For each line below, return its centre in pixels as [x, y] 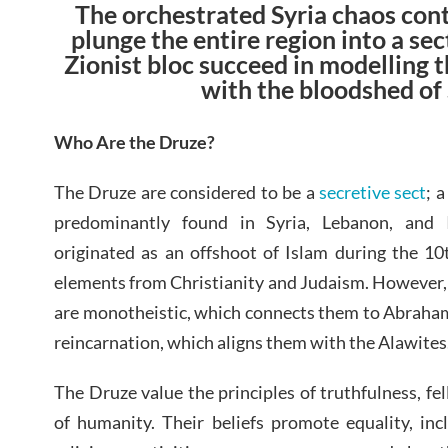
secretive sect [372, 191]
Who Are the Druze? [134, 141]
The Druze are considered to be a [186, 191]
